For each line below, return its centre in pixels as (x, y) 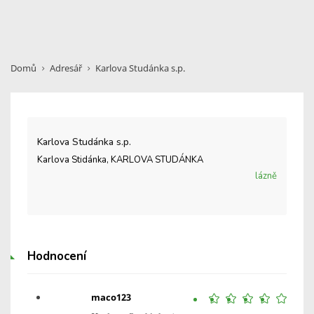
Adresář (66, 68)
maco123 (111, 297)
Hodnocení (57, 256)
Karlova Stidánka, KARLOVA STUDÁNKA (120, 160)
